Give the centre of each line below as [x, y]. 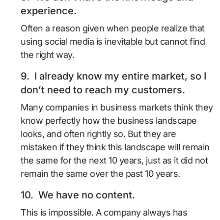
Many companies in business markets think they [117, 107]
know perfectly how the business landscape [109, 121]
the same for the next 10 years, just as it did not [114, 160]
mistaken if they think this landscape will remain [115, 147]
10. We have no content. [78, 195]
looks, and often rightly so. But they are [98, 134]
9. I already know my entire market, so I [113, 76]
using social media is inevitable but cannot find [113, 41]
